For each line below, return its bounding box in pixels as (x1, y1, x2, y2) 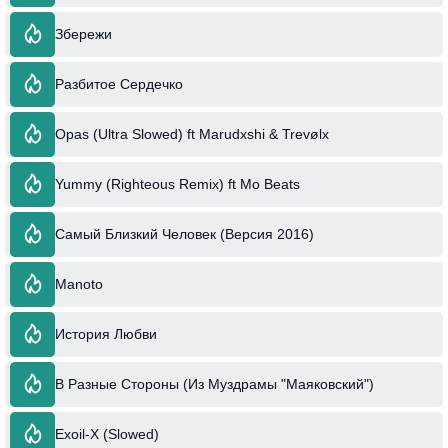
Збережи (55, 25, 112, 42)
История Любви (55, 325, 157, 342)
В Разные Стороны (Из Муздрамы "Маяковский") (55, 375, 374, 392)
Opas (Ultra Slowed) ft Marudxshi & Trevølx (55, 125, 329, 142)
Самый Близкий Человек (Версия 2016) (55, 225, 314, 242)
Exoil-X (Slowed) (55, 425, 159, 442)
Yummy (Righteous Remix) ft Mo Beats (55, 175, 300, 192)
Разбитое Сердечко (55, 75, 183, 92)
